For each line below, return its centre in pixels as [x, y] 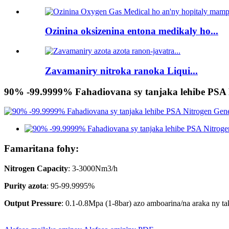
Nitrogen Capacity [36, 168]
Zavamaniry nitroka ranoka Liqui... [121, 71]
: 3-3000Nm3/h [93, 168]
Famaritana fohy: [41, 148]
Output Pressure [33, 203]
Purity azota [25, 186]
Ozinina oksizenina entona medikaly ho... [132, 31]
